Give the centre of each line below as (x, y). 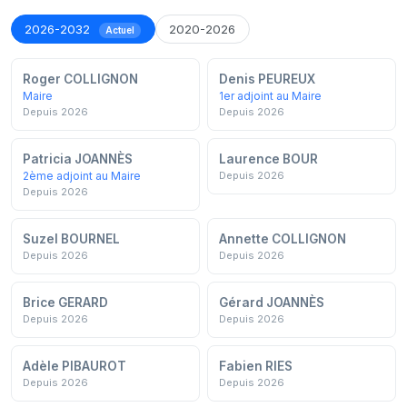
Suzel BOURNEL (71, 239)
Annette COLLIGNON (283, 239)
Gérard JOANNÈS (272, 303)
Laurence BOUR (268, 159)
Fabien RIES (256, 367)
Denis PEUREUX (267, 79)
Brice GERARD (65, 303)
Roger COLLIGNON (80, 79)
